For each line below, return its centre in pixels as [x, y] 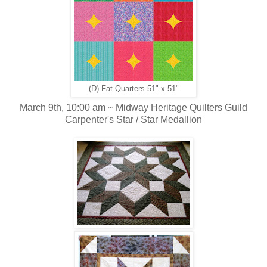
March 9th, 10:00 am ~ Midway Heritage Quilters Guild [133, 107]
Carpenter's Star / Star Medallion [133, 119]
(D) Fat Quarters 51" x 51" [133, 89]
